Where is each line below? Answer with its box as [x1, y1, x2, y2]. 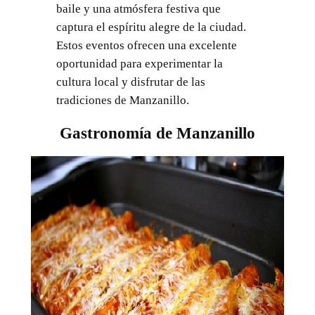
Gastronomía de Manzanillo [60, 123, 255, 142]
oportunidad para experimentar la [56, 57, 223, 71]
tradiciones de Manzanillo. [56, 94, 189, 108]
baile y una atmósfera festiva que [56, 2, 221, 16]
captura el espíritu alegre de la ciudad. [56, 20, 246, 34]
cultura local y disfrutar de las [56, 75, 205, 89]
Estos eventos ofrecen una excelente [56, 39, 237, 53]
